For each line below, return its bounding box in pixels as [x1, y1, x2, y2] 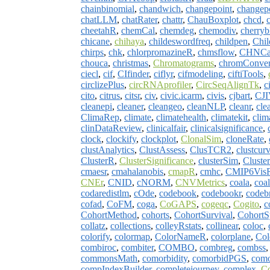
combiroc [81, 242, 116, 253]
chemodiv [199, 25, 236, 36]
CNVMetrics [175, 177, 225, 187]
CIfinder [118, 68, 149, 79]
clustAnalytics [81, 144, 134, 155]
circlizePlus [81, 79, 124, 90]
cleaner [117, 101, 143, 111]
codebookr [201, 187, 241, 198]
